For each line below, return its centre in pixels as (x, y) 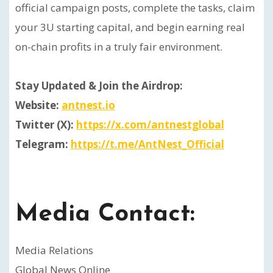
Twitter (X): (46, 125)
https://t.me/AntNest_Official (147, 144)
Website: (38, 105)
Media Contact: (109, 214)
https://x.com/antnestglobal (150, 125)
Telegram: (43, 144)
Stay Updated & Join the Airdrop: (99, 86)
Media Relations (54, 250)
